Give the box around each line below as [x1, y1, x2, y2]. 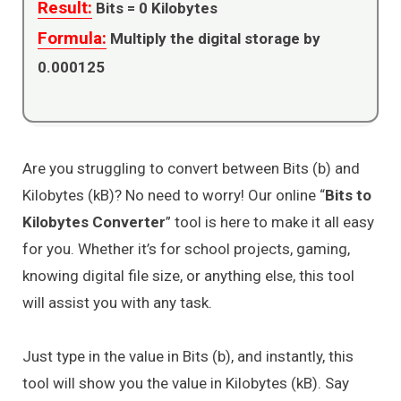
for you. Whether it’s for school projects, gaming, [22, 239, 350, 258]
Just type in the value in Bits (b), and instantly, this [22, 347, 354, 366]
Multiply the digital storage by [107, 29, 320, 47]
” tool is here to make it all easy [166, 212, 374, 231]
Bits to [325, 185, 371, 204]
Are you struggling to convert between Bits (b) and [22, 158, 360, 177]
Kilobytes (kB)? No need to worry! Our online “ [22, 185, 325, 204]
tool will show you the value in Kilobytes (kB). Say [22, 374, 349, 393]
